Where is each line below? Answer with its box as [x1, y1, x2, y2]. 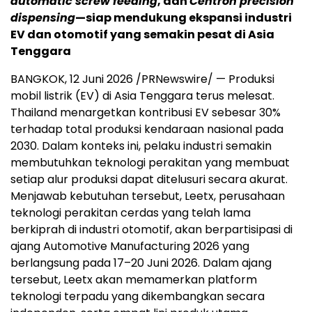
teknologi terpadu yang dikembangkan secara [10, 288, 265, 305]
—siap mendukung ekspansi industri [75, 10, 292, 26]
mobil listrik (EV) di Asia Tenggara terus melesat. [10, 88, 274, 104]
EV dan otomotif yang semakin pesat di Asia [10, 26, 274, 43]
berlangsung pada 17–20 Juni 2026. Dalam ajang [10, 255, 272, 272]
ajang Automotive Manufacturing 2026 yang [10, 238, 249, 255]
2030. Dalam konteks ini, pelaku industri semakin [10, 138, 272, 155]
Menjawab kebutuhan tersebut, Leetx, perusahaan [10, 188, 285, 205]
